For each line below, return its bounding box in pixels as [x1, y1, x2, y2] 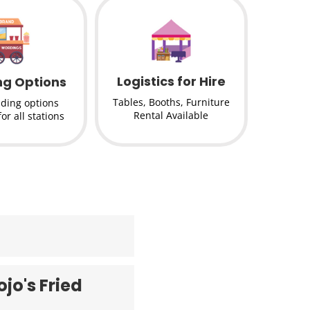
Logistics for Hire [116, 73, 226, 91]
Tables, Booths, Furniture [112, 95, 230, 109]
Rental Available [134, 109, 209, 122]
